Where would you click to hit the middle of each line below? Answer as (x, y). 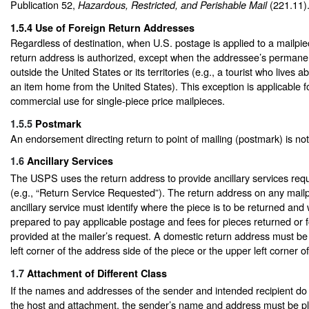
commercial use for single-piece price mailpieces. (118, 101)
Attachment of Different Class (97, 273)
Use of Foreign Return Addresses (115, 28)
